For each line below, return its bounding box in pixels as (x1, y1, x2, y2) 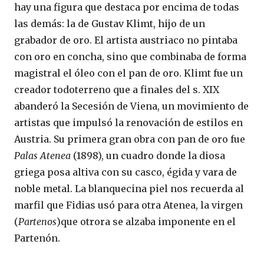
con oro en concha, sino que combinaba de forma (14, 50, 246, 62)
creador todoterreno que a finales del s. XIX (14, 83, 219, 95)
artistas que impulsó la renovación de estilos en (14, 116, 243, 128)
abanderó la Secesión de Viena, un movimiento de (14, 100, 249, 112)
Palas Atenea (14, 149, 73, 161)
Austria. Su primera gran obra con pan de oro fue (14, 133, 245, 145)
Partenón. (14, 232, 60, 244)
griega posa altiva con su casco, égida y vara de (14, 166, 237, 178)
